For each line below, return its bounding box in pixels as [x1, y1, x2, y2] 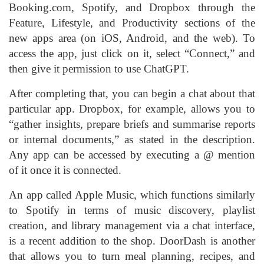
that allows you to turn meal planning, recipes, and [9, 249, 255, 262]
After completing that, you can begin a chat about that [9, 87, 255, 100]
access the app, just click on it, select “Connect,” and [9, 47, 255, 60]
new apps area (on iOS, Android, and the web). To [9, 31, 255, 44]
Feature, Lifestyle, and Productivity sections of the [9, 16, 255, 29]
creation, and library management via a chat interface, [9, 219, 255, 232]
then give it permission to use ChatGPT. [9, 62, 189, 75]
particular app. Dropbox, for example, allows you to [9, 102, 255, 115]
